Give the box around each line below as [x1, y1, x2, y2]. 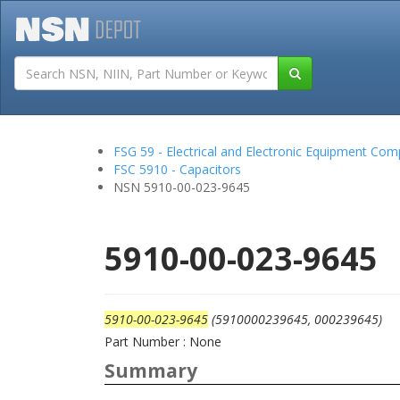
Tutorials [269, 77, 321, 94]
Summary [104, 358, 197, 383]
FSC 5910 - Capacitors [113, 161, 241, 178]
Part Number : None [104, 333, 221, 350]
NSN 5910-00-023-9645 [113, 179, 250, 196]
